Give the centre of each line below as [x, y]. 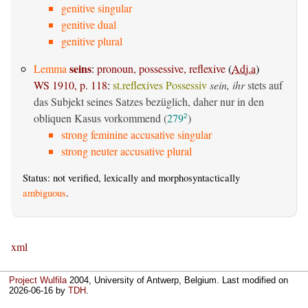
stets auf [264, 85]
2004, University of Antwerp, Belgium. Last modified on [178, 280]
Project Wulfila [38, 280]
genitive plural [92, 41]
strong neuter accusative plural [126, 151]
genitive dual [89, 25]
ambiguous [44, 193]
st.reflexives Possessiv [160, 85]
